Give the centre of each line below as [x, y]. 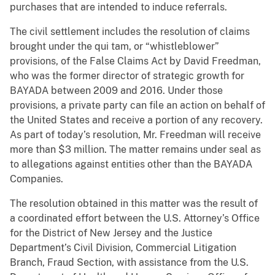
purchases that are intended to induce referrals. [118, 7]
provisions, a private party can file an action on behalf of [137, 106]
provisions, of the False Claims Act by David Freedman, [135, 61]
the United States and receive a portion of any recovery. [136, 120]
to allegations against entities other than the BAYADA [131, 165]
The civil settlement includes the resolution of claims [130, 32]
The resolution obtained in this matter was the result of [134, 204]
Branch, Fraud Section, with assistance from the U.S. [129, 263]
